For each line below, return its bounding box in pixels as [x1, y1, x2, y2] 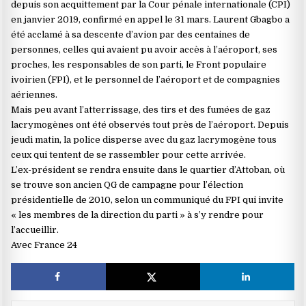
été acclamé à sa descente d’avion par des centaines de [11, 29, 251, 40]
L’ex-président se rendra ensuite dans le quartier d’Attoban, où [11, 164, 286, 175]
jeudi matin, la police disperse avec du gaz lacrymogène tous [11, 134, 277, 145]
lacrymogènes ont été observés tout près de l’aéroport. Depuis [11, 119, 290, 130]
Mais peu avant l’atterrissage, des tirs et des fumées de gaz [11, 104, 271, 115]
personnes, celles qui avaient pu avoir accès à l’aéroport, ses [11, 44, 278, 55]
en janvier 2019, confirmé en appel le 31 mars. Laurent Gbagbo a [11, 14, 290, 25]
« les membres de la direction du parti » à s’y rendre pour [11, 209, 264, 220]
